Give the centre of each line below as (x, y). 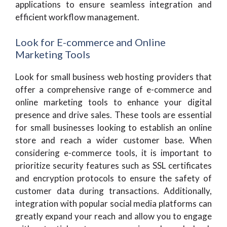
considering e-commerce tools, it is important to (113, 153)
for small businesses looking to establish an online (113, 127)
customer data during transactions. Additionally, (113, 191)
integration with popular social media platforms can (113, 203)
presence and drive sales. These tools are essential (113, 115)
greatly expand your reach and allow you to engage (113, 216)
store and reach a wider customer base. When (113, 140)
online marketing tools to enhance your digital (113, 102)
